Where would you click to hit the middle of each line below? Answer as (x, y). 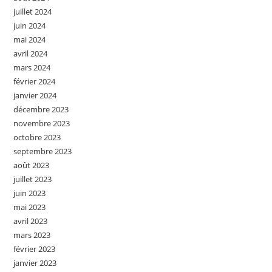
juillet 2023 (33, 179)
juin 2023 (30, 193)
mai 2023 (30, 207)
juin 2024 (30, 25)
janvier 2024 (35, 95)
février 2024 (35, 81)
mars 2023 (32, 235)
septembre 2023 (43, 151)
